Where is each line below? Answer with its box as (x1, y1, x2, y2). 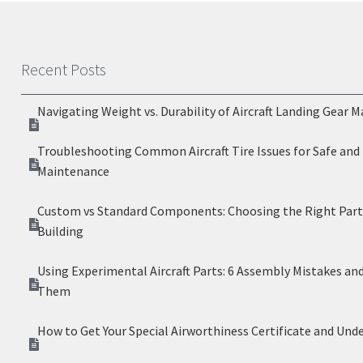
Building (37, 223, 83, 239)
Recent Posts (21, 59, 106, 79)
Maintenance (37, 163, 109, 179)
